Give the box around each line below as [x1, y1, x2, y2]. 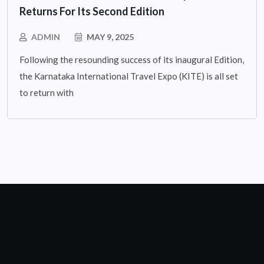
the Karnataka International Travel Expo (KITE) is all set [19, 70, 238, 81]
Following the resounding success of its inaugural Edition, [19, 54, 244, 65]
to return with [19, 87, 74, 98]
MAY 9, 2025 [85, 31, 134, 42]
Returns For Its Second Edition [19, 4, 164, 18]
